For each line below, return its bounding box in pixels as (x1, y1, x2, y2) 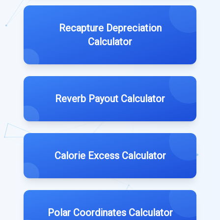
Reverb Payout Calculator (55, 93, 165, 105)
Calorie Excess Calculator (54, 150, 166, 162)
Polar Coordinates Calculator (47, 207, 173, 219)
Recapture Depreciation (58, 22, 162, 34)
